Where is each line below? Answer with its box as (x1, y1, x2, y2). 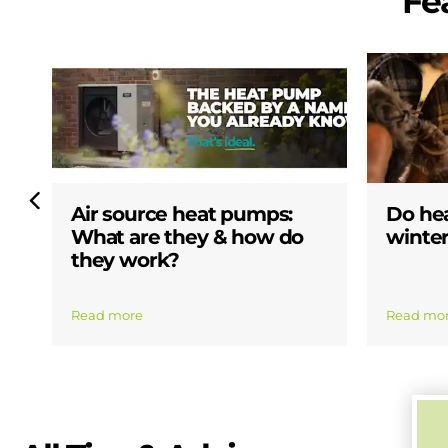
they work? (71, 247, 180, 272)
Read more (71, 307, 143, 324)
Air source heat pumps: (71, 201, 293, 226)
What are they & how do (71, 224, 304, 249)
